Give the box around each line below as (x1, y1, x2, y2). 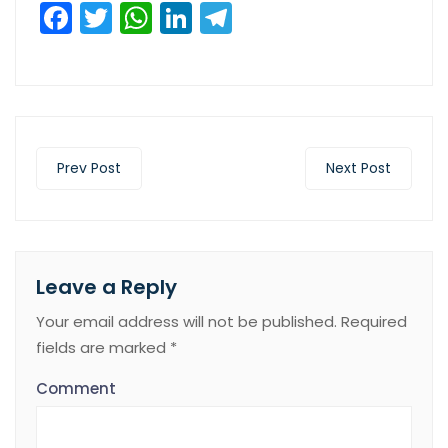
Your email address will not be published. (36, 311, 337, 333)
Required (337, 311, 407, 333)
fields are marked (36, 337, 170, 359)
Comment (36, 378, 116, 400)
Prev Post (57, 158, 121, 179)
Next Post (326, 158, 391, 179)
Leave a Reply (36, 273, 177, 302)
